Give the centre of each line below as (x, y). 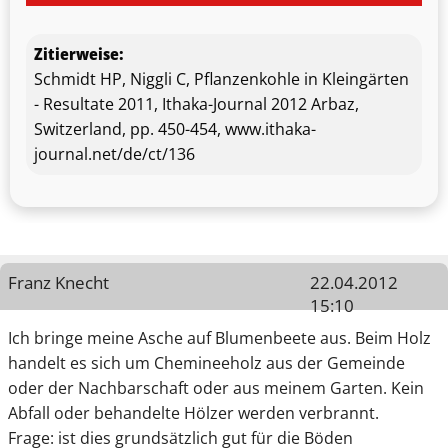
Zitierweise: (79, 54)
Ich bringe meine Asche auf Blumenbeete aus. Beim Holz (219, 338)
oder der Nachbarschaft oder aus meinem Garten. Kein (216, 388)
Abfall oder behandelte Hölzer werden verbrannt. (193, 413)
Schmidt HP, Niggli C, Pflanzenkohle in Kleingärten (221, 79)
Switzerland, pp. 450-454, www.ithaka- (175, 129)
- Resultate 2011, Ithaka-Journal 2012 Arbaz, (196, 104)
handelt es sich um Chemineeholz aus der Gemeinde (206, 363)
